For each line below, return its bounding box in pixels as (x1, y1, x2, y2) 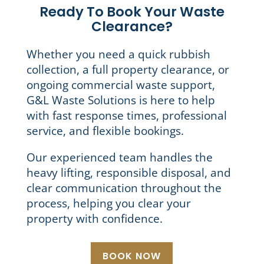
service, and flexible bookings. (26, 123, 184, 139)
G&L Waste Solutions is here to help (26, 93, 215, 108)
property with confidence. (26, 211, 163, 227)
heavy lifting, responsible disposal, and (26, 165, 231, 181)
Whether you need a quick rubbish (26, 47, 210, 62)
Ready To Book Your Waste (39, 2, 225, 22)
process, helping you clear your (26, 196, 191, 212)
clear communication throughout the (26, 180, 222, 196)
